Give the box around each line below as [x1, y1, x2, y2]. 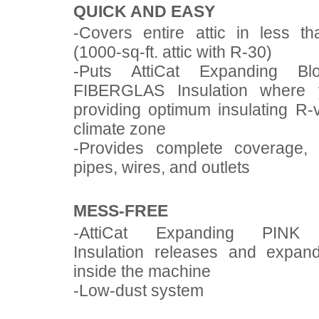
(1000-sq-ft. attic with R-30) [73, 43, 272, 62]
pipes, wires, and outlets [73, 158, 250, 177]
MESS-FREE [73, 202, 168, 221]
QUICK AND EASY [73, 1, 215, 21]
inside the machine [73, 261, 211, 281]
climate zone [73, 120, 166, 139]
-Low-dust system [73, 281, 204, 300]
